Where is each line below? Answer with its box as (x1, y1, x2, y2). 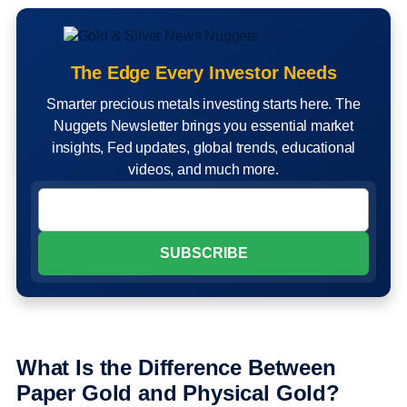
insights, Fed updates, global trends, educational (51, 140, 356, 156)
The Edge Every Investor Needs (70, 63, 337, 84)
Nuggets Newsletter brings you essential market (54, 118, 353, 134)
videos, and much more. (128, 162, 279, 178)
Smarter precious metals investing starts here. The (46, 96, 361, 113)
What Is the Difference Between (16, 355, 336, 381)
